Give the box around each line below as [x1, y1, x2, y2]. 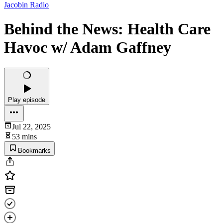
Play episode [8, 96, 45, 104]
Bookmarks [18, 146, 51, 154]
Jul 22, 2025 [12, 122, 51, 131]
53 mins [12, 132, 37, 141]
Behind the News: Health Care [4, 20, 211, 38]
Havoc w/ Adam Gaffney [4, 38, 171, 57]
